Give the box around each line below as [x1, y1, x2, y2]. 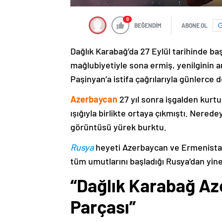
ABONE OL [181, 22, 208, 29]
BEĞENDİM [134, 22, 162, 29]
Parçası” [70, 196, 136, 218]
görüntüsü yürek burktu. [70, 121, 166, 133]
